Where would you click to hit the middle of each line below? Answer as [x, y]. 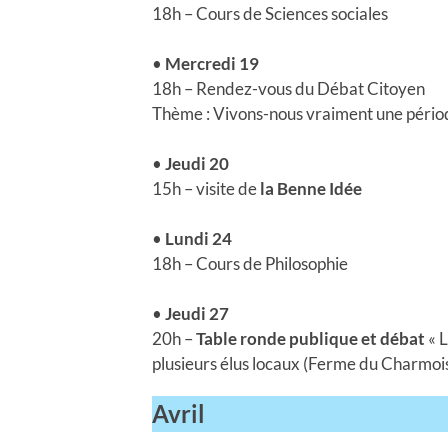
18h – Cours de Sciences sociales [270, 13]
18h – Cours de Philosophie [250, 263]
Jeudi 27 [197, 313]
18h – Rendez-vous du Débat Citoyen [288, 88]
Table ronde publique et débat [310, 338]
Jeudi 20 [197, 163]
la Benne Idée [311, 188]
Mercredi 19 [212, 63]
